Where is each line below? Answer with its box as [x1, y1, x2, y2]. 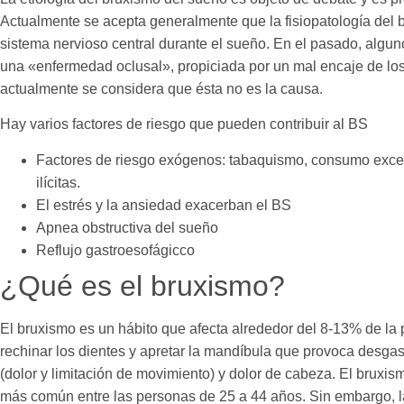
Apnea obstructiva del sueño [36, 219, 218, 235]
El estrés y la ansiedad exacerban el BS [36, 197, 291, 213]
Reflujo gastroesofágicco [36, 242, 195, 258]
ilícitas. [36, 174, 80, 190]
